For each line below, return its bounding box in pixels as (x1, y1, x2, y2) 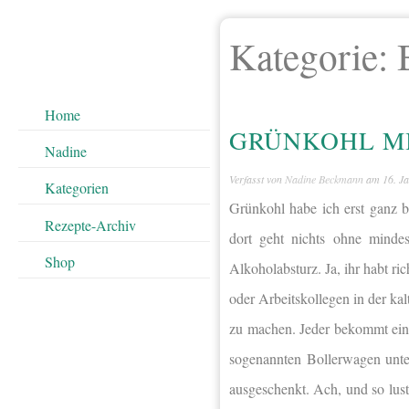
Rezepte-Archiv (44, 215, 136, 235)
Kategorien (44, 178, 109, 198)
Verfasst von (229, 172, 285, 187)
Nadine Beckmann (285, 172, 363, 187)
